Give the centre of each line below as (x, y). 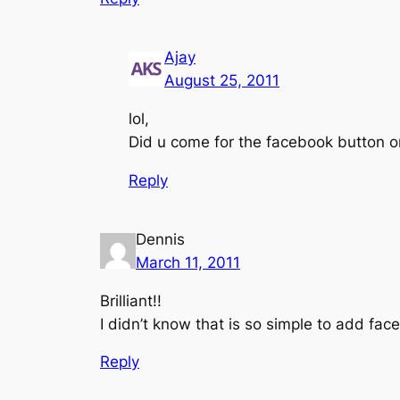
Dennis (160, 239)
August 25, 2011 (222, 81)
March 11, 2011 (188, 262)
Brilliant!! (131, 300)
